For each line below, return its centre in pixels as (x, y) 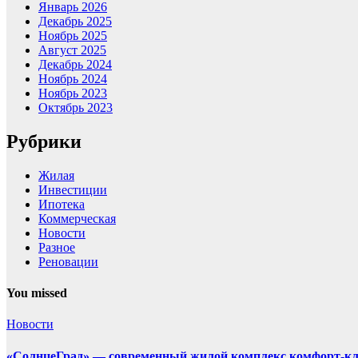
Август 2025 (72, 50)
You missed (37, 293)
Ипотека (62, 204)
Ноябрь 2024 (73, 79)
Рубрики (44, 141)
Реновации (68, 261)
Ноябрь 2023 (73, 93)
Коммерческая (77, 218)
